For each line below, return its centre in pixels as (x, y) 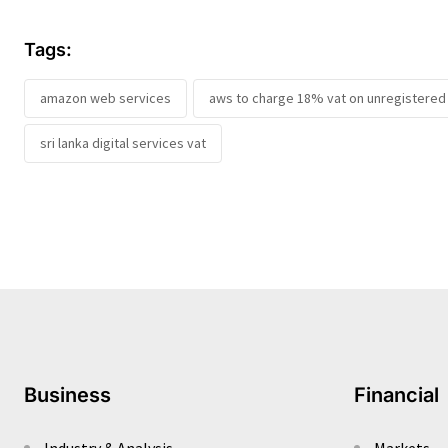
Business (67, 395)
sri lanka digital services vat (123, 143)
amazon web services (105, 98)
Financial (396, 395)
